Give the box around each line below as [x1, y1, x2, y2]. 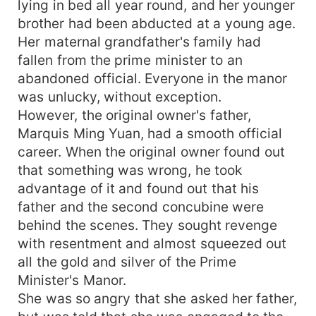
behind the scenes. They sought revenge [18, 216, 278, 233]
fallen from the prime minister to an [18, 51, 243, 68]
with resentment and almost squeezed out [18, 234, 287, 252]
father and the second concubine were [18, 197, 265, 215]
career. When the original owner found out [18, 142, 285, 160]
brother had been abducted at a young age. [18, 14, 296, 32]
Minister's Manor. [18, 271, 126, 288]
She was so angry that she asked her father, [18, 289, 298, 307]
